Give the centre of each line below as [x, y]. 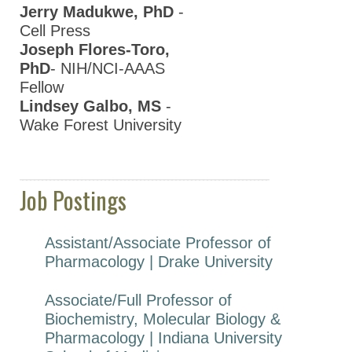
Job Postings [73, 200]
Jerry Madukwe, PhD [97, 12]
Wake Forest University [101, 125]
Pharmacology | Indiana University [163, 338]
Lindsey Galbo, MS [90, 106]
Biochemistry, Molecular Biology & [163, 319]
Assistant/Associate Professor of [158, 243]
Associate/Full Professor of [138, 301]
